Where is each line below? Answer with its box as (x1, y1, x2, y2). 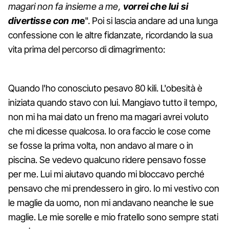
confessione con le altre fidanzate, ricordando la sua (8, 29, 213, 40)
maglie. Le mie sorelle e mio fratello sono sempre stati (8, 211, 218, 222)
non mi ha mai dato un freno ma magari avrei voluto (8, 111, 209, 122)
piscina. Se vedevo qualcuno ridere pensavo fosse (8, 154, 206, 165)
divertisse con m (8, 15, 80, 26)
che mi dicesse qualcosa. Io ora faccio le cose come (8, 125, 211, 136)
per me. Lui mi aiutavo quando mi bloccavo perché (8, 168, 204, 179)
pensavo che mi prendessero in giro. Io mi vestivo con (8, 182, 219, 194)
